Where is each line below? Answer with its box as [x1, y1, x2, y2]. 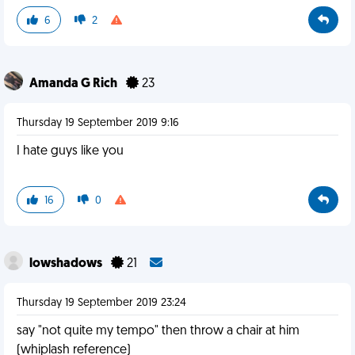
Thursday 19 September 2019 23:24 [17, 297, 186, 309]
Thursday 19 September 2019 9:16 [17, 117, 179, 129]
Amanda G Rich [29, 78, 120, 90]
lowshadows [29, 258, 105, 270]
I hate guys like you [17, 145, 124, 158]
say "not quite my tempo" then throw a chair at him [17, 325, 300, 338]
